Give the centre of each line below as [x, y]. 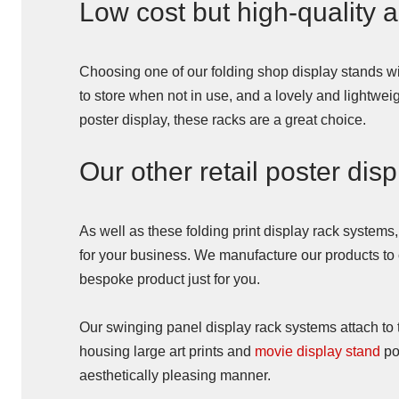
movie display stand [318, 351]
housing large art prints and [167, 351]
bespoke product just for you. [170, 279]
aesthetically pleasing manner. [175, 375]
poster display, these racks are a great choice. [223, 120]
